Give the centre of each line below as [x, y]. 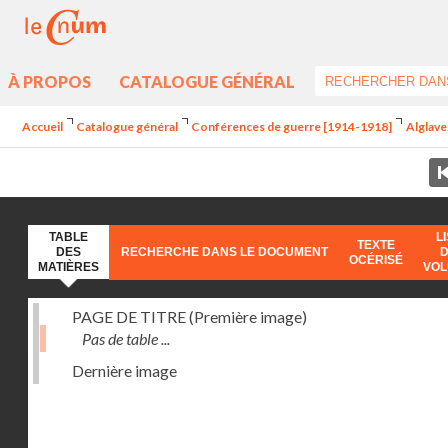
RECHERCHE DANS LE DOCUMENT [224, 252]
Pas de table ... [126, 338]
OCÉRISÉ [376, 259]
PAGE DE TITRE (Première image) [189, 316]
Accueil [42, 126]
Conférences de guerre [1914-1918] [292, 126]
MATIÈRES [68, 267]
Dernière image [124, 370]
